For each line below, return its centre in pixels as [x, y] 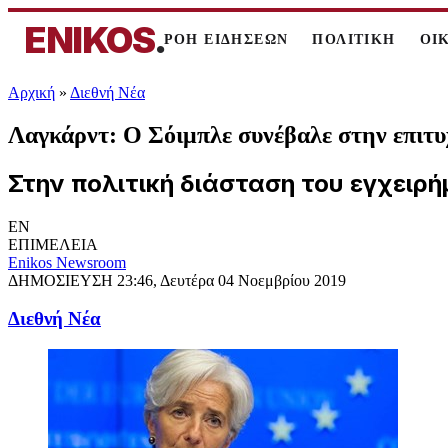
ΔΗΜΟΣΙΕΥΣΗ [62, 280]
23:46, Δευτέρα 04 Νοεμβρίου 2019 [231, 280]
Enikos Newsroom [67, 262]
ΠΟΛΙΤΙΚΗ [354, 39]
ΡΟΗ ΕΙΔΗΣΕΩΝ [226, 39]
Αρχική [31, 92]
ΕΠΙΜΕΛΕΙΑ [53, 244]
